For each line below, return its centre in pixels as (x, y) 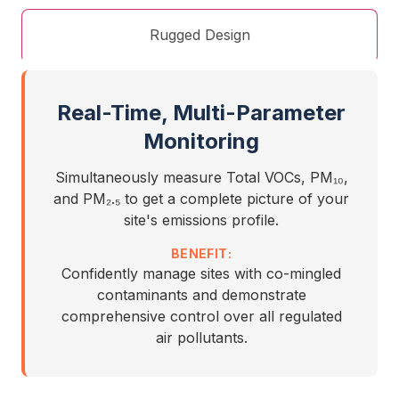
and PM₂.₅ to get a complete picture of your (201, 199)
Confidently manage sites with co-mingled (201, 273)
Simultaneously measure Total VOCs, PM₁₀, (201, 177)
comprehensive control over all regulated (201, 316)
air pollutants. (201, 338)
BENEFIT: (201, 253)
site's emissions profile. (201, 220)
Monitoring (201, 141)
